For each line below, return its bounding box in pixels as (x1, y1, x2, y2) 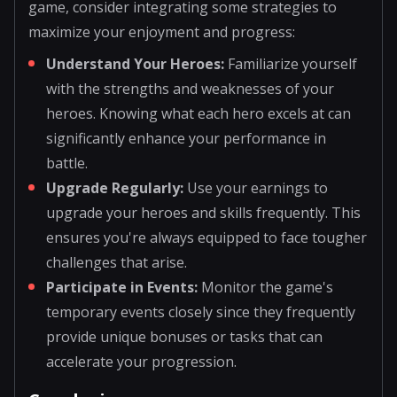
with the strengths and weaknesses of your (46, 78, 334, 98)
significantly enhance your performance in (46, 128, 326, 148)
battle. (46, 152, 88, 173)
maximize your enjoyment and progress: (28, 21, 295, 42)
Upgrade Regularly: (46, 177, 183, 198)
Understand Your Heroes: (46, 53, 224, 74)
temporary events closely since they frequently (46, 301, 355, 322)
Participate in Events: (46, 276, 198, 297)
